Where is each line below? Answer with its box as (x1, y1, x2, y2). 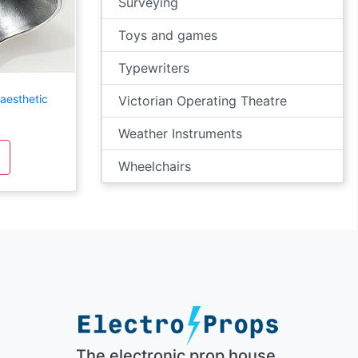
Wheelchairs (118, 158, 191, 174)
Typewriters (118, 60, 189, 76)
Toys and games (118, 27, 217, 43)
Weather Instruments (118, 125, 242, 141)
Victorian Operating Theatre (118, 93, 287, 109)
